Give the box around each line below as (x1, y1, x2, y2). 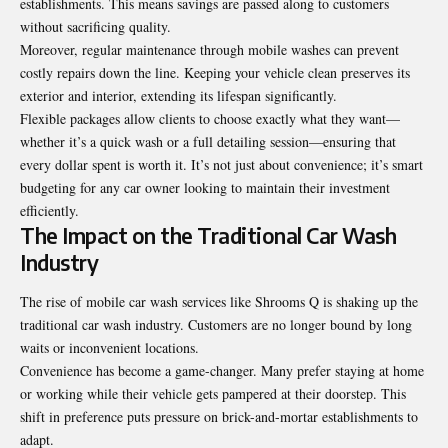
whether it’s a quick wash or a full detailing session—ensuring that (20, 131, 396, 151)
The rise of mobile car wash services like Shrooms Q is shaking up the (20, 292, 418, 312)
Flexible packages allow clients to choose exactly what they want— (20, 108, 400, 128)
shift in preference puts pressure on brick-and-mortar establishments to (20, 407, 418, 427)
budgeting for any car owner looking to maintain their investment (20, 177, 390, 197)
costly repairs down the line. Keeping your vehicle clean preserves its (20, 62, 410, 82)
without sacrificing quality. (20, 16, 171, 36)
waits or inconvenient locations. (20, 338, 199, 358)
